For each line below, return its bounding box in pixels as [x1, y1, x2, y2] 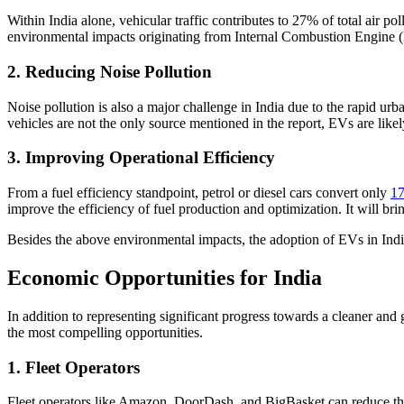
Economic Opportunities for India [7, 265, 322, 289]
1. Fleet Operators [7, 357, 140, 377]
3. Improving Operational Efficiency [7, 148, 275, 168]
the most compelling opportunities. [7, 324, 203, 340]
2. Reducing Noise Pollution [7, 61, 212, 81]
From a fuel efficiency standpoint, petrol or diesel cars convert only [7, 185, 390, 200]
